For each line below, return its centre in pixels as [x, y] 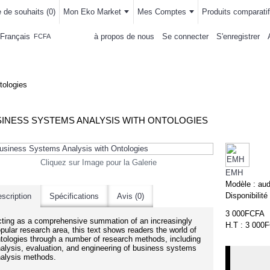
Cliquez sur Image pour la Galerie [98, 162]
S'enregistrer [238, 36]
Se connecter [185, 36]
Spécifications [74, 196]
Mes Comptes [162, 12]
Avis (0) [130, 196]
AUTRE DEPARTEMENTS [184, 60]
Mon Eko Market [93, 12]
